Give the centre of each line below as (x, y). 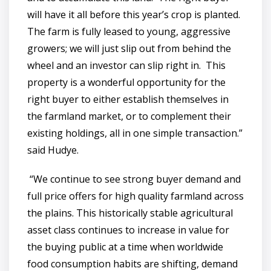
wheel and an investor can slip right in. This (126, 65)
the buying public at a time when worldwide (125, 247)
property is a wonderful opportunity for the (126, 82)
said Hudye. (53, 150)
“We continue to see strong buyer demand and (134, 179)
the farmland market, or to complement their (129, 116)
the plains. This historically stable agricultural (130, 213)
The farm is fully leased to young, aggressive (129, 31)
